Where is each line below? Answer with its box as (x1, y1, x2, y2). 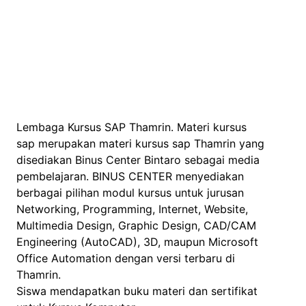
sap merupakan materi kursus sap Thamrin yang (16, 136, 264, 150)
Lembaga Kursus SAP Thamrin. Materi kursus (16, 120, 247, 134)
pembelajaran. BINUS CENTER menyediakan (16, 169, 244, 183)
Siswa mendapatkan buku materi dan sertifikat (16, 283, 258, 298)
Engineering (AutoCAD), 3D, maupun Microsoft (16, 234, 258, 249)
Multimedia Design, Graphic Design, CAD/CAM (16, 218, 256, 232)
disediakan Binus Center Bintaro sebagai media (16, 152, 260, 167)
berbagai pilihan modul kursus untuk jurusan (16, 185, 244, 199)
